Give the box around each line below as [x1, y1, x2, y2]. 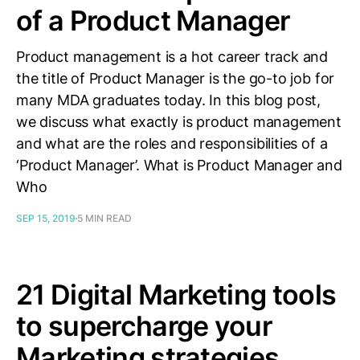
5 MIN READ [77, 212, 132, 224]
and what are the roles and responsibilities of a [16, 135, 328, 152]
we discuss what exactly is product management [16, 113, 342, 130]
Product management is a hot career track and [16, 48, 329, 65]
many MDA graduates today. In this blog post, [16, 92, 321, 108]
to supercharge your [16, 309, 272, 342]
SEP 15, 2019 [16, 212, 76, 224]
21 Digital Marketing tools [16, 278, 337, 311]
